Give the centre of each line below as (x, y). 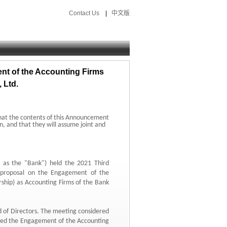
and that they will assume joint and (55, 125)
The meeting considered (74, 211)
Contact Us (84, 13)
